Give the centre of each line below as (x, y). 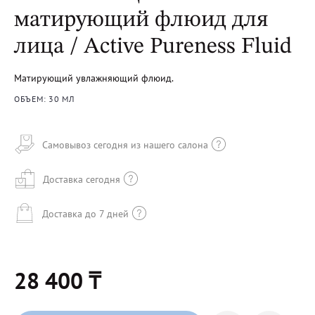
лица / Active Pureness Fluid (153, 47)
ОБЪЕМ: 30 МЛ (44, 99)
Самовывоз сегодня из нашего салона (125, 144)
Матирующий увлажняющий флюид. (94, 78)
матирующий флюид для (141, 20)
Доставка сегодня (82, 179)
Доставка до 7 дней (85, 213)
